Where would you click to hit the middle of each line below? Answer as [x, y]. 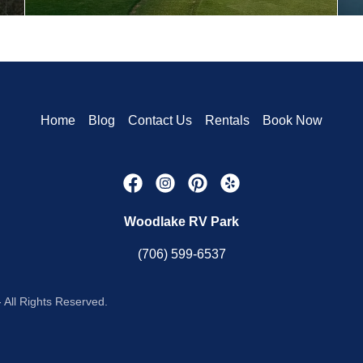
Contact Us [160, 120]
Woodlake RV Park [181, 222]
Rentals [227, 120]
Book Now [293, 120]
